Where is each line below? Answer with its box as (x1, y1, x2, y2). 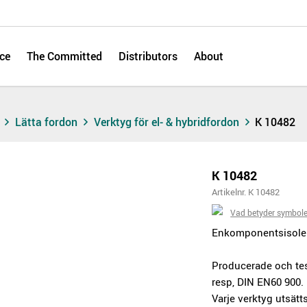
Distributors (119, 49, 177, 64)
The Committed (27, 49, 102, 64)
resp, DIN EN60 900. (212, 274, 304, 288)
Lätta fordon (15, 114, 81, 130)
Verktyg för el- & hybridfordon (93, 114, 242, 130)
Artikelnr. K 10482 (212, 185, 280, 198)
